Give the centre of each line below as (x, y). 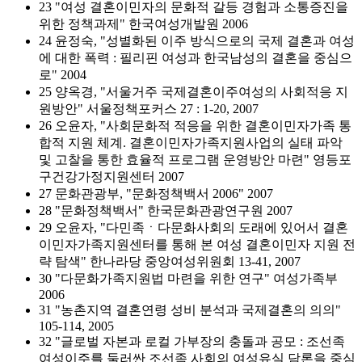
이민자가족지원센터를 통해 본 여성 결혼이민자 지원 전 (197, 244)
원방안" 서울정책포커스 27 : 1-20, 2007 (149, 109)
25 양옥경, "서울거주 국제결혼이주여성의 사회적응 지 (194, 92)
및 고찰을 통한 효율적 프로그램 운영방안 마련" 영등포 (195, 160)
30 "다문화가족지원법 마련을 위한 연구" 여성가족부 (188, 278)
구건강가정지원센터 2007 (112, 177)
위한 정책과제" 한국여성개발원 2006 (143, 24)
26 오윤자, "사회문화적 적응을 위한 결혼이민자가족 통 (195, 126)
